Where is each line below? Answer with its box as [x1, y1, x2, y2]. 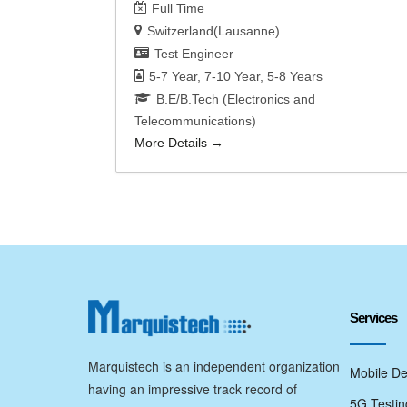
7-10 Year [204, 69, 260, 84]
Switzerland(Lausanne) [147, 24, 280, 39]
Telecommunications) [134, 114, 256, 129]
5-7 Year [149, 69, 197, 84]
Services [349, 310, 397, 326]
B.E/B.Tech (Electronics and [156, 92, 315, 107]
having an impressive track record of [88, 380, 297, 399]
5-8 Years [267, 69, 323, 84]
